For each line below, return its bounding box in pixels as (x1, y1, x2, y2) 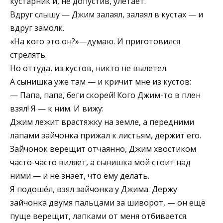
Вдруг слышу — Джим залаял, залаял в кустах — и (10, 8, 203, 20)
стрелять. (10, 49, 47, 60)
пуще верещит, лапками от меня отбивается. (10, 210, 188, 222)
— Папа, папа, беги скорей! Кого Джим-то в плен (10, 89, 201, 101)
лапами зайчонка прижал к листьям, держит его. (10, 129, 201, 141)
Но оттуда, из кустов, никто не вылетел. (10, 62, 168, 74)
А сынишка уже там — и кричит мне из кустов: (10, 76, 191, 87)
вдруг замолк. (10, 22, 64, 33)
